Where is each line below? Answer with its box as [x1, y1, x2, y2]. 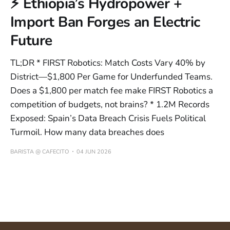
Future [10, 30, 52, 50]
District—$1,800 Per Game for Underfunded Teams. [10, 70, 213, 83]
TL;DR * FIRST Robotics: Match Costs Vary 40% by [10, 56, 205, 69]
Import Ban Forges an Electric [10, 12, 200, 32]
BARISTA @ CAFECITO [10, 147, 69, 156]
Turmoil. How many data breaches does [10, 126, 164, 138]
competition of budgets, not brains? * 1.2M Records [10, 98, 209, 110]
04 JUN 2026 [76, 147, 111, 156]
